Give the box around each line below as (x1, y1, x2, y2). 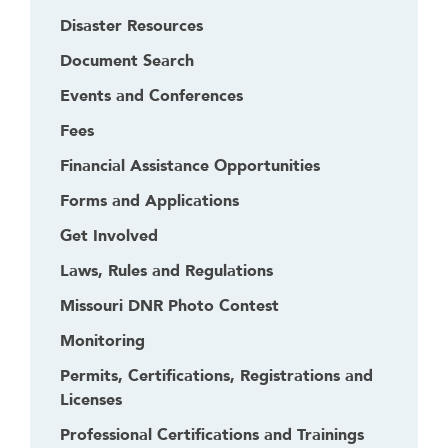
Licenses (60, 389, 122, 411)
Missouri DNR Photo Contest (60, 295, 279, 317)
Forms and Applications (60, 190, 239, 212)
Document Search (60, 50, 194, 72)
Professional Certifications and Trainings (60, 424, 364, 446)
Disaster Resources (60, 15, 203, 37)
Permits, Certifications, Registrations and (60, 365, 373, 387)
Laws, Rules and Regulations (60, 260, 273, 282)
